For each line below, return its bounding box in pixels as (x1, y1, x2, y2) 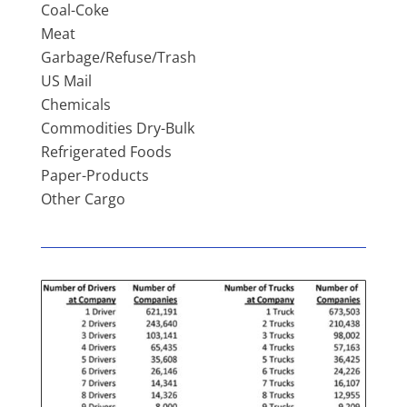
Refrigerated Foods (40, 142, 172, 163)
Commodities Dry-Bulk (40, 118, 194, 139)
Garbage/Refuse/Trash (40, 47, 196, 68)
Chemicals (40, 94, 111, 115)
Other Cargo (40, 189, 125, 210)
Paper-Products (40, 165, 149, 186)
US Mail (40, 71, 92, 92)
